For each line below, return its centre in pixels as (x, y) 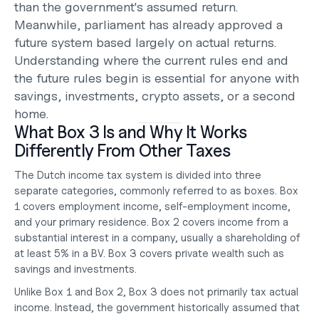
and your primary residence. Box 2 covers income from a (151, 222)
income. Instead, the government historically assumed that (157, 308)
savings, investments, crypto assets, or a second (155, 96)
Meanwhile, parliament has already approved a (148, 25)
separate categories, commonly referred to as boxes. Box (156, 191)
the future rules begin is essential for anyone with (157, 78)
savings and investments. (75, 269)
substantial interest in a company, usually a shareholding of (157, 238)
